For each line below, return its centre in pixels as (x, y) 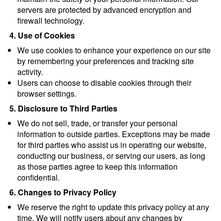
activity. (30, 72)
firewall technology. (51, 20)
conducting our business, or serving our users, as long (111, 156)
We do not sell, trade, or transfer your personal (97, 123)
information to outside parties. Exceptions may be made (114, 134)
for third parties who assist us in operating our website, (112, 145)
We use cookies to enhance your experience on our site (114, 50)
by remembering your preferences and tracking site (106, 61)
